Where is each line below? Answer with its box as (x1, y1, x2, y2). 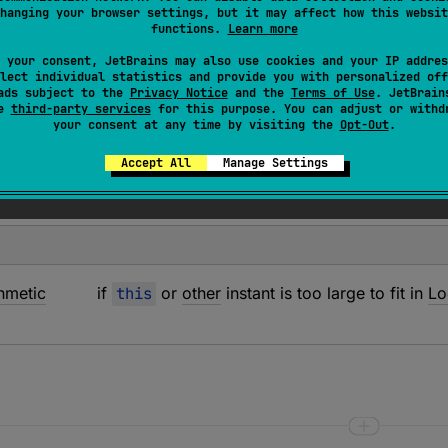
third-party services (10, 101, 151, 117)
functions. (150, 21, 228, 37)
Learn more (227, 21, 298, 37)
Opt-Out (339, 117, 389, 133)
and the (227, 85, 291, 101)
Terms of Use (290, 85, 375, 101)
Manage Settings (222, 155, 328, 171)
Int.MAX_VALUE (163, 51, 281, 71)
